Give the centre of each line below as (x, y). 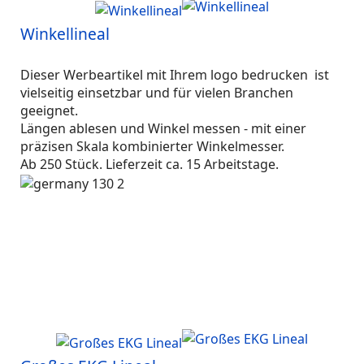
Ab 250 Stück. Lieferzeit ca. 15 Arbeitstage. (149, 164)
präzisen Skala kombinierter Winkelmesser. (154, 146)
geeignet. (51, 110)
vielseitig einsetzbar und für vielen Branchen (157, 93)
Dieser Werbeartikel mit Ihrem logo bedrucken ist (175, 75)
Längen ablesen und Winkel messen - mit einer (163, 128)
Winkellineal (65, 34)
